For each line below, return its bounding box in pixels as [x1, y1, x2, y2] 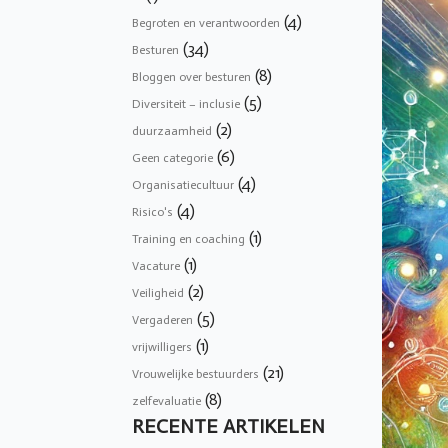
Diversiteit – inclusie [132, 96, 240, 111]
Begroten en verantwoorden [132, 15, 280, 30]
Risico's [132, 204, 173, 219]
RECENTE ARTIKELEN [132, 413, 325, 438]
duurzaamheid [132, 123, 212, 138]
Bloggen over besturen [132, 69, 251, 84]
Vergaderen [132, 312, 193, 327]
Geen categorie [132, 150, 213, 165]
